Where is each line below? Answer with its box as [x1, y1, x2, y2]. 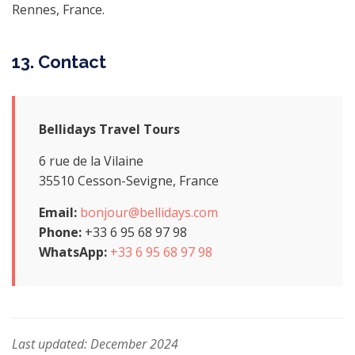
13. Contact [12, 52, 106, 72]
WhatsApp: [39, 243, 107, 261]
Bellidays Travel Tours [39, 120, 180, 138]
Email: [39, 204, 77, 221]
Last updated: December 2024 [12, 335, 178, 353]
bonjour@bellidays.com [80, 204, 218, 221]
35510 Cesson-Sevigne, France [39, 172, 219, 189]
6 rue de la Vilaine [39, 152, 143, 170]
